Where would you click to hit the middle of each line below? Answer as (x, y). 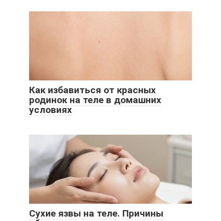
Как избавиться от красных (92, 90)
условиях (51, 110)
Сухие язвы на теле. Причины (96, 213)
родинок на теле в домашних (95, 100)
